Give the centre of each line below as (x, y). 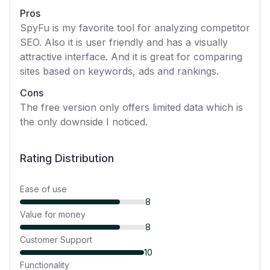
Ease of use (43, 189)
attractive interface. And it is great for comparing (131, 57)
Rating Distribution (67, 158)
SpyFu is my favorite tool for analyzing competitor (135, 28)
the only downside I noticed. (84, 122)
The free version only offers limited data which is (131, 107)
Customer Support (56, 240)
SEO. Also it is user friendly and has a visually (124, 42)
